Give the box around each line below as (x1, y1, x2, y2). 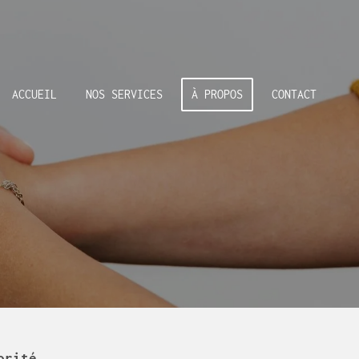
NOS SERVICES (86, 87, 163, 101)
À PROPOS (192, 87, 243, 101)
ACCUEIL (12, 87, 57, 101)
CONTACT (272, 87, 317, 101)
